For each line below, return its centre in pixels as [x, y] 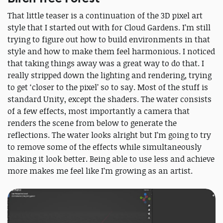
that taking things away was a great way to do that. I [106, 63]
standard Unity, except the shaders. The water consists [110, 99]
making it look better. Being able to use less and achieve [111, 159]
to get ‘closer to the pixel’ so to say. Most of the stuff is [108, 87]
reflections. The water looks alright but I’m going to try [109, 135]
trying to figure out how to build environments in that [109, 40]
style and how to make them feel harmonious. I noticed [111, 52]
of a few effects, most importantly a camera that [99, 111]
